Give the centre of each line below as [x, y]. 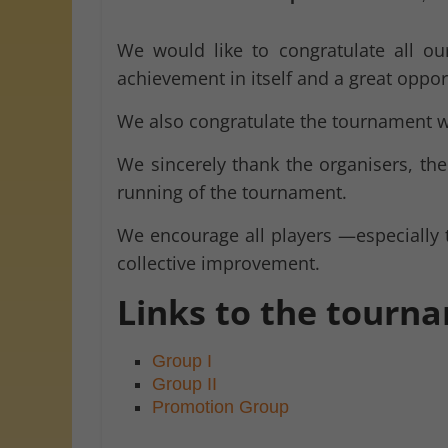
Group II [184, 383]
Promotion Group [220, 406]
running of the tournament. [232, 191]
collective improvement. [218, 262]
